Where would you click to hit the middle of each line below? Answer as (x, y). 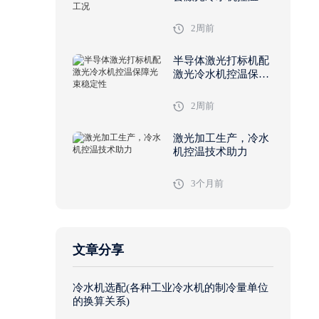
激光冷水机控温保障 (221, 74)
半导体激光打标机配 (221, 61)
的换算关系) (101, 302)
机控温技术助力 (211, 152)
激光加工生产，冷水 (221, 138)
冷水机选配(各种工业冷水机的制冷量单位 (171, 288)
